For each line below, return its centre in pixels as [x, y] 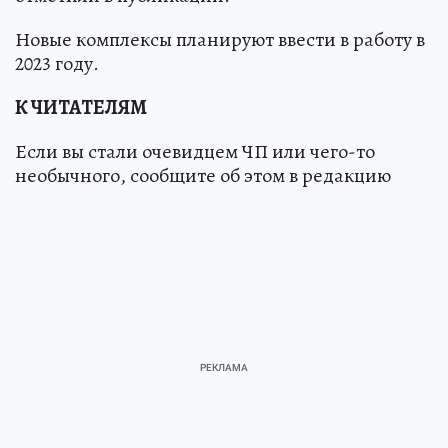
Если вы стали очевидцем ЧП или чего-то [195, 151]
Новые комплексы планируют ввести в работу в [220, 39]
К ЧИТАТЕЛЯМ [81, 107]
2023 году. [57, 63]
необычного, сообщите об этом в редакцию [203, 175]
